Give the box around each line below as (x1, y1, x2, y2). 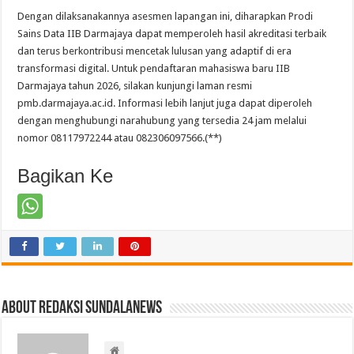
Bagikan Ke (17, 165, 114, 187)
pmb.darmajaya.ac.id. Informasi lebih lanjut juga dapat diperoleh (17, 97, 313, 110)
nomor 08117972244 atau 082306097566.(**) (17, 132, 223, 145)
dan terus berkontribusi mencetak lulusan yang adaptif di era (17, 45, 292, 58)
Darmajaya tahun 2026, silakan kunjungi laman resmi (17, 80, 253, 92)
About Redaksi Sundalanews (2, 299, 163, 318)
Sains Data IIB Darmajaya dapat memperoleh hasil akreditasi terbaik (17, 28, 327, 40)
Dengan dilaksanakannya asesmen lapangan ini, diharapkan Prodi (17, 10, 314, 23)
